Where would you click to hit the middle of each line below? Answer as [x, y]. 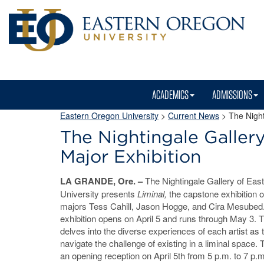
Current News [194, 115]
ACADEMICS [170, 95]
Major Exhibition [131, 156]
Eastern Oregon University [109, 115]
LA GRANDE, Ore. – [103, 181]
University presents [98, 194]
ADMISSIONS [232, 95]
